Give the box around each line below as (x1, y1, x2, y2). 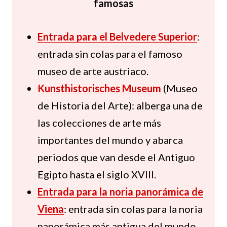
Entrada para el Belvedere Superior (37, 30, 197, 43)
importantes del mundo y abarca (37, 134, 183, 146)
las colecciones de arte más (37, 117, 161, 129)
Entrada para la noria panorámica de (37, 185, 203, 198)
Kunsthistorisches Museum (37, 82, 161, 95)
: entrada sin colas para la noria (64, 203, 203, 215)
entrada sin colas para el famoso (37, 48, 182, 60)
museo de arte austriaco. (37, 65, 148, 78)
